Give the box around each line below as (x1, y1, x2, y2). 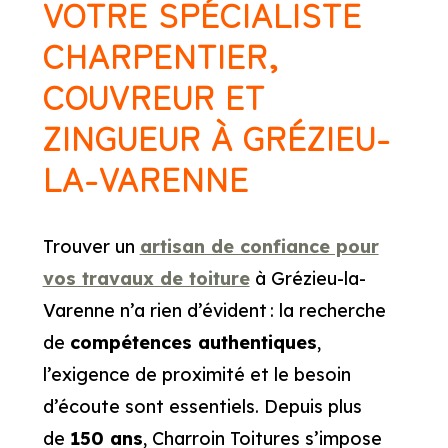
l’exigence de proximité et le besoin (42, 363, 351, 386)
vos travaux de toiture (42, 267, 250, 290)
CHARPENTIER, (42, 32, 279, 78)
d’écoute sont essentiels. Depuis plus (42, 395, 362, 418)
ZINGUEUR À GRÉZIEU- (42, 114, 391, 160)
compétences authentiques (69, 331, 317, 354)
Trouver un (42, 235, 140, 258)
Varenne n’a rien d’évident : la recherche (42, 299, 386, 322)
